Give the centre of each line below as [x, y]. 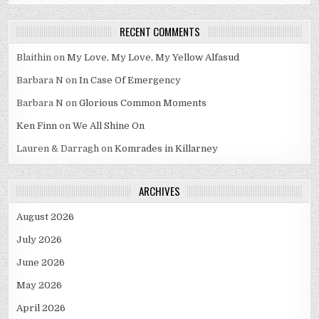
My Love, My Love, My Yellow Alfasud [153, 57]
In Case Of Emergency [130, 80]
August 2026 [46, 216]
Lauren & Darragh [58, 148]
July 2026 [40, 239]
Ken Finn [37, 125]
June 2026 [41, 262]
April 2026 [41, 308]
